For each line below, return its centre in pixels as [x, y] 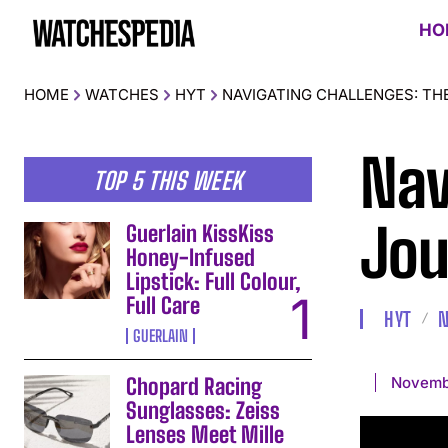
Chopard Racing [194, 386]
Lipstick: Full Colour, [214, 281]
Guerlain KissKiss [200, 233]
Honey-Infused [191, 257]
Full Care [163, 305]
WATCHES [122, 94]
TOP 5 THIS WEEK [168, 180]
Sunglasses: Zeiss [203, 410]
